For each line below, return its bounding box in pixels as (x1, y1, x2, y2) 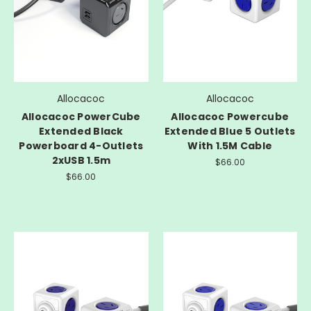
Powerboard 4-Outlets (19, 139, 144, 153)
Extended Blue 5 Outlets (164, 124, 296, 139)
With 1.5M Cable (187, 139, 273, 153)
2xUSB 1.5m (51, 153, 110, 168)
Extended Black (39, 124, 124, 139)
